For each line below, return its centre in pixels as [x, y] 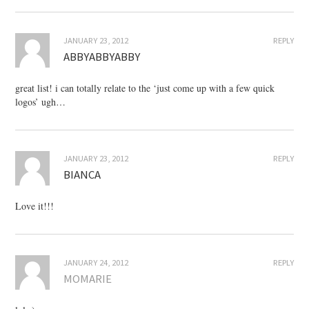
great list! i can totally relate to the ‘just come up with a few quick [145, 88]
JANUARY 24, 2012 [96, 263]
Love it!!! [35, 206]
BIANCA [82, 175]
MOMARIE [88, 279]
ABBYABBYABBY [102, 57]
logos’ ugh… [41, 102]
